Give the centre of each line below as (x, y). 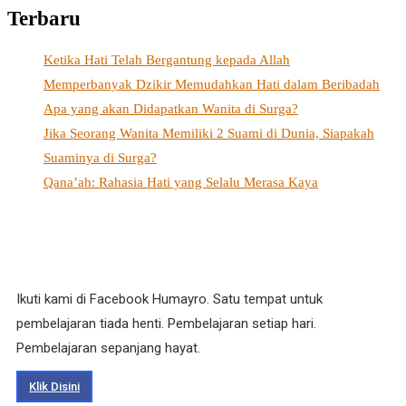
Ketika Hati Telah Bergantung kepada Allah (167, 59)
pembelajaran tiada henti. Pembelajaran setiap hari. (166, 323)
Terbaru (44, 19)
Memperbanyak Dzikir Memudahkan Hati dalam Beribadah (212, 84)
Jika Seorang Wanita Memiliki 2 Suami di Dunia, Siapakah (209, 133)
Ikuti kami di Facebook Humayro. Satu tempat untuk (169, 299)
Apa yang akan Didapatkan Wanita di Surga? (171, 108)
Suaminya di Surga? (100, 157)
